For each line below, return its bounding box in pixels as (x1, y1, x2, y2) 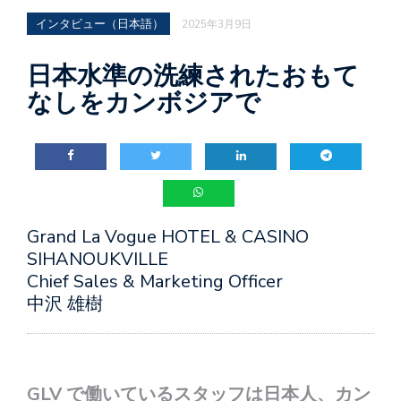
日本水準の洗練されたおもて (27, 58, 359, 93)
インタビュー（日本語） (36, 15, 164, 32)
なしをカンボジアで (27, 85, 260, 120)
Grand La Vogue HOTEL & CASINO (27, 224, 309, 249)
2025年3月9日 (182, 16, 252, 31)
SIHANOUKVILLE (27, 246, 168, 271)
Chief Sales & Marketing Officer (27, 269, 283, 294)
